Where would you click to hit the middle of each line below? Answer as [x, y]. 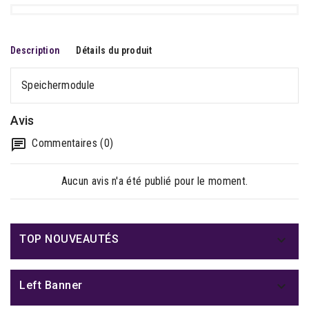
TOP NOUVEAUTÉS [69, 239]
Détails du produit [114, 50]
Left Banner [51, 285]
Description [35, 50]
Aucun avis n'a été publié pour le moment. [154, 181]
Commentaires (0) [71, 143]
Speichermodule [58, 85]
